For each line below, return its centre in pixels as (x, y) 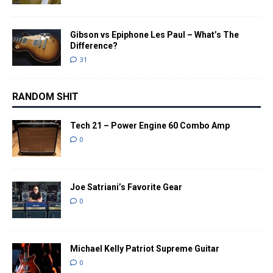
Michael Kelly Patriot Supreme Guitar (145, 248)
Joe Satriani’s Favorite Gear (126, 187)
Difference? (94, 45)
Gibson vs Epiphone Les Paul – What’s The (154, 34)
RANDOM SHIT (45, 96)
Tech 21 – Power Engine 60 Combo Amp (150, 125)
